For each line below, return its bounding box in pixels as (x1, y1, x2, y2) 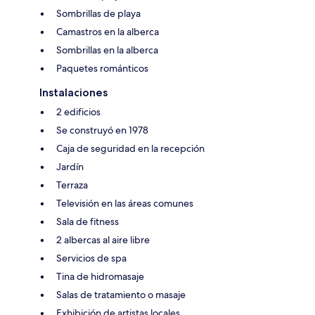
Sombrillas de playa (56, 7, 141, 20)
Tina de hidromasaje (56, 270, 144, 283)
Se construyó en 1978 (56, 124, 148, 137)
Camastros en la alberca (56, 25, 159, 39)
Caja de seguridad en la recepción (56, 142, 205, 155)
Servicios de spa (56, 252, 127, 265)
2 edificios (56, 105, 101, 119)
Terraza (56, 179, 88, 192)
